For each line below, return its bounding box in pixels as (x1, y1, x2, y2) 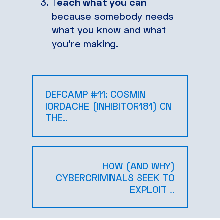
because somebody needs (52, 9, 174, 22)
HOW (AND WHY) (103, 159, 175, 171)
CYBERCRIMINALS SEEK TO (56, 171, 175, 183)
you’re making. (52, 37, 118, 49)
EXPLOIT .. (130, 183, 175, 195)
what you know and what (52, 23, 166, 35)
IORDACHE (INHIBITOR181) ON (45, 99, 172, 111)
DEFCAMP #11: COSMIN (45, 87, 145, 100)
